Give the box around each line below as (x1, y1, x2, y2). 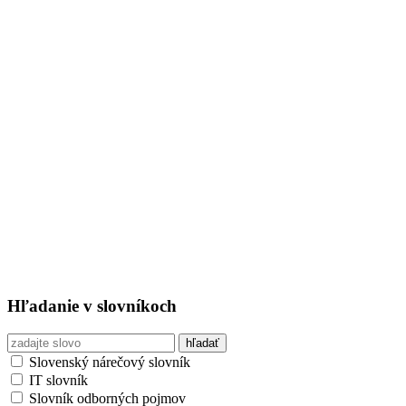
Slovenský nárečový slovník (25, 354, 190, 371)
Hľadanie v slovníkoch (7, 296, 177, 316)
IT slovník (25, 372, 88, 389)
